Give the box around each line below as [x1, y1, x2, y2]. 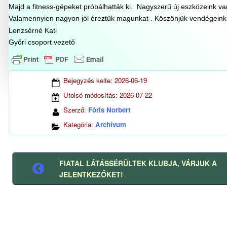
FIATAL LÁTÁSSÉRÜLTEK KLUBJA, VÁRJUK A [59, 158, 217, 168]
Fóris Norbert [88, 105, 130, 115]
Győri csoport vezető [8, 37, 75, 46]
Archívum [95, 120, 126, 130]
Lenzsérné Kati [8, 26, 59, 34]
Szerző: [63, 105, 88, 115]
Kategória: [63, 120, 95, 130]
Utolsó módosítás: [63, 90, 120, 100]
